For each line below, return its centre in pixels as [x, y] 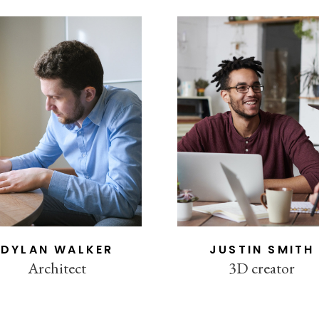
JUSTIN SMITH [262, 249]
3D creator [262, 268]
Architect [57, 268]
